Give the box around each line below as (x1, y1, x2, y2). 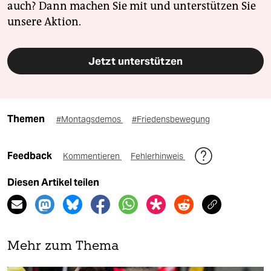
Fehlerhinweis (131, 151, 185, 162)
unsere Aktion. (7, 15, 81, 29)
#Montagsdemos (56, 114, 123, 125)
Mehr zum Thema (7, 240, 119, 253)
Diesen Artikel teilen (7, 177, 99, 189)
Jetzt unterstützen (88, 54, 183, 68)
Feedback (7, 150, 54, 162)
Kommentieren (63, 151, 122, 162)
